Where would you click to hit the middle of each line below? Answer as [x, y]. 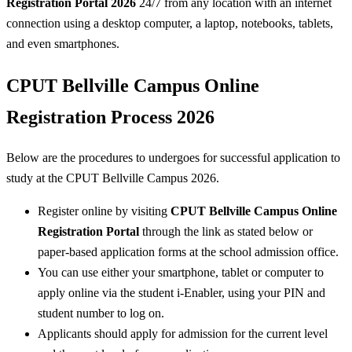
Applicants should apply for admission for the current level [183, 333]
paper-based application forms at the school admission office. [188, 251]
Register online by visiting [104, 211]
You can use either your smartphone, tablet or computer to [181, 272]
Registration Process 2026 [110, 117]
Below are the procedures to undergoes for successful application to [173, 158]
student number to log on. [101, 313]
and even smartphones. [63, 44]
